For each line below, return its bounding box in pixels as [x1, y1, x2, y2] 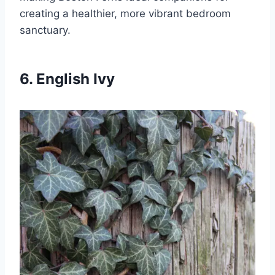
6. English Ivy [20, 69, 115, 88]
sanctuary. [20, 23, 71, 36]
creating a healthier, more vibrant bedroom [20, 7, 231, 20]
